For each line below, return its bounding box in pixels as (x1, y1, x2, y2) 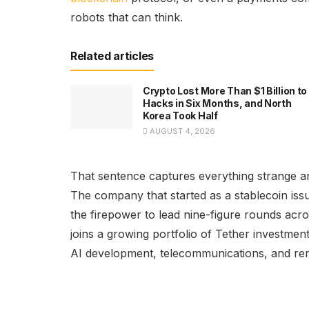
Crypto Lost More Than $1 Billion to (143, 84, 308, 97)
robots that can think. (70, 10, 183, 24)
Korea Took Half (143, 109, 218, 121)
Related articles (70, 48, 154, 63)
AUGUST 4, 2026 (148, 126, 215, 136)
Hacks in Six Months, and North (143, 97, 292, 109)
